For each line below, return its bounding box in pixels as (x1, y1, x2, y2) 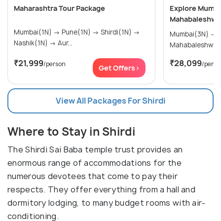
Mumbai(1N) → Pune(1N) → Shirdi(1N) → (14, 28, 62, 37)
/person (43, 60, 66, 69)
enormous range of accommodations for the (7, 157, 182, 169)
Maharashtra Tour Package (14, 3, 105, 13)
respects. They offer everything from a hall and (7, 184, 196, 195)
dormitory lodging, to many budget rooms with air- (7, 197, 206, 209)
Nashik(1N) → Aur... (58, 38, 73, 48)
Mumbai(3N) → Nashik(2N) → (170, 30, 219, 39)
